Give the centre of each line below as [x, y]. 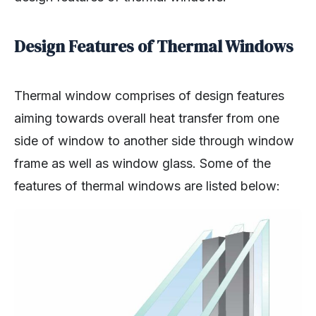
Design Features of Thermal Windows [154, 47]
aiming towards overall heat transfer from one [147, 119]
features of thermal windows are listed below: [147, 186]
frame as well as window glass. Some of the [142, 164]
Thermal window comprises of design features [149, 96]
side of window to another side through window [154, 141]
